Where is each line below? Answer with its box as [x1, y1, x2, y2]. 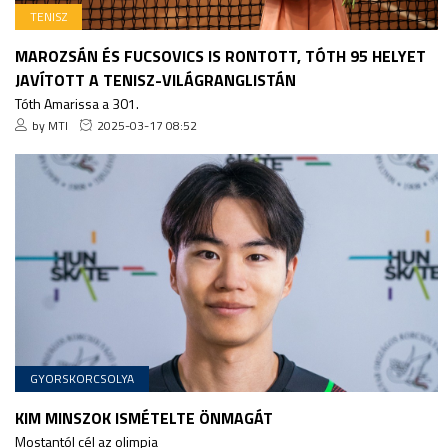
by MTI [32, 115, 68, 135]
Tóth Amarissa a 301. [15, 92, 139, 114]
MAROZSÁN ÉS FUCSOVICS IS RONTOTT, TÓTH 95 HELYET [15, 43, 426, 68]
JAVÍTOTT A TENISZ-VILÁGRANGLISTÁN [15, 67, 296, 92]
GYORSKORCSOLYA [30, 368, 134, 388]
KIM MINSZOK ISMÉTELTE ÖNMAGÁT [15, 405, 273, 430]
